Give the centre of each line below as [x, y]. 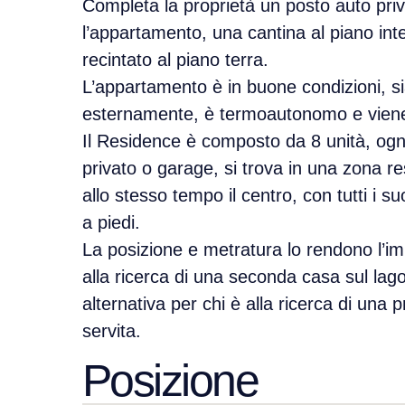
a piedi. [111, 223]
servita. [111, 331]
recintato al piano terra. [175, 60]
